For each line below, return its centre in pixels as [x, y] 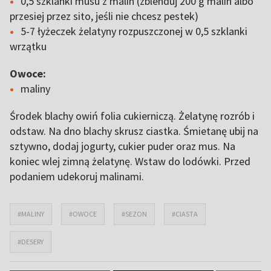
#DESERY [31, 242]
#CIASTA [185, 214]
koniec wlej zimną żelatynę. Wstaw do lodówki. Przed [130, 161]
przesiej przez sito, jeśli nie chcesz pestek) [104, 16]
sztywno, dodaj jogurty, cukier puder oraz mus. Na [122, 146]
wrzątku [28, 46]
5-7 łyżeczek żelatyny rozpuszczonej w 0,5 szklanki [134, 31]
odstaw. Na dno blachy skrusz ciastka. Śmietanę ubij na [134, 131]
